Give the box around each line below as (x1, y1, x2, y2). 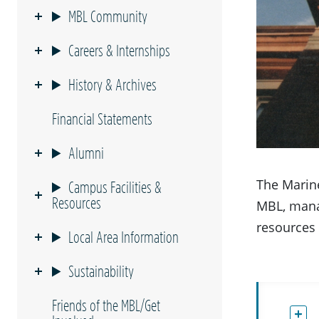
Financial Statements (52, 110, 152, 127)
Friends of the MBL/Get (52, 296, 160, 314)
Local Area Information (68, 228, 179, 246)
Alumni (68, 144, 105, 162)
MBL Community (68, 7, 148, 25)
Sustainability (68, 262, 135, 280)
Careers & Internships (68, 41, 171, 59)
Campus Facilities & (68, 178, 162, 196)
